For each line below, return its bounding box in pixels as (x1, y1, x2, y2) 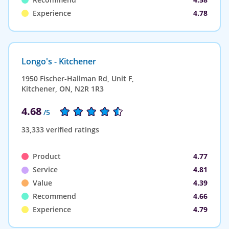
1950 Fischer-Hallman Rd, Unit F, (21, 73, 134, 83)
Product (33, 151, 61, 161)
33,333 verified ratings (21, 124, 99, 134)
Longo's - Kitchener (21, 55, 96, 67)
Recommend (33, 191, 76, 201)
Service (33, 164, 58, 174)
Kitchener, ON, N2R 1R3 (21, 83, 104, 94)
